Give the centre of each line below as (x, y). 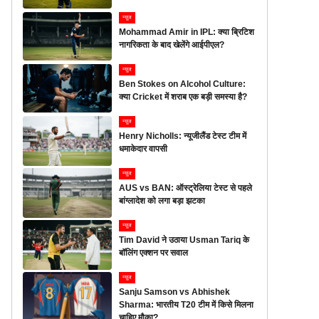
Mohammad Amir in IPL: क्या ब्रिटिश (187, 32)
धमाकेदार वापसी (143, 149)
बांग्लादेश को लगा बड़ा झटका (162, 201)
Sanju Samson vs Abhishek (175, 292)
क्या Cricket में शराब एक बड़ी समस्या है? (183, 97)
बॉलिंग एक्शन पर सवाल (154, 253)
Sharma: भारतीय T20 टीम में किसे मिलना (187, 305)
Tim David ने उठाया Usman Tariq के (184, 240)
